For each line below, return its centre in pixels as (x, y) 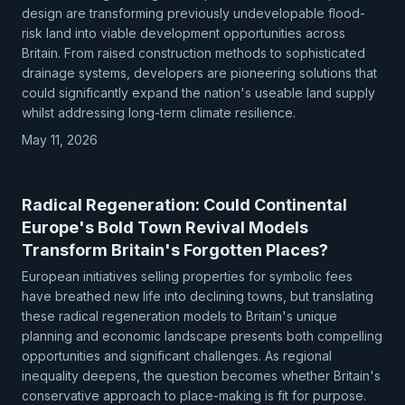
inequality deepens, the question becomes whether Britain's (201, 376)
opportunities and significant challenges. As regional (177, 356)
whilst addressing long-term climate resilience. (159, 113)
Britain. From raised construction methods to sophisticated (193, 53)
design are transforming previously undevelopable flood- (193, 13)
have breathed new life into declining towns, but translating (198, 296)
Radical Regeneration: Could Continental (184, 205)
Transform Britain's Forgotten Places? (175, 250)
